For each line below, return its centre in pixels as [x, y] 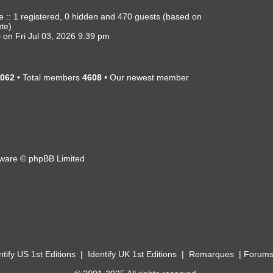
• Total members [48, 77]
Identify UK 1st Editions [132, 254]
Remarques [211, 254]
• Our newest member [145, 77]
